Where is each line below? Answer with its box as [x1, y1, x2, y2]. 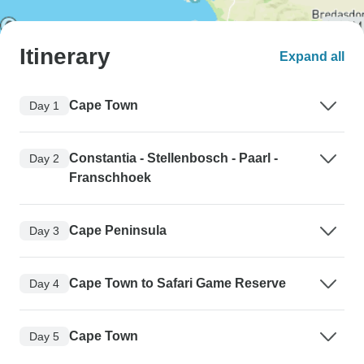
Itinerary [19, 44, 110, 70]
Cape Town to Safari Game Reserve [69, 276, 286, 291]
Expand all [279, 50, 344, 64]
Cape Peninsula [69, 223, 167, 238]
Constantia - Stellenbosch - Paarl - [69, 151, 278, 166]
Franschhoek [69, 171, 151, 185]
